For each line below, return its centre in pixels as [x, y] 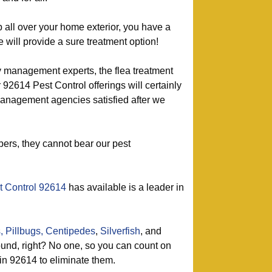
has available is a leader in [125, 187]
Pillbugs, [24, 231]
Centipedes [70, 231]
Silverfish [120, 231]
